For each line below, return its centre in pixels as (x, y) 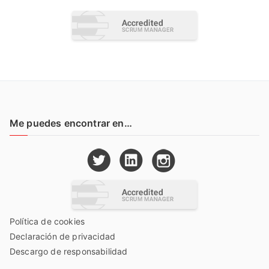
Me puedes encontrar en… (71, 123)
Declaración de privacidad (62, 237)
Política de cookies (47, 222)
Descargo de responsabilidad (69, 252)
